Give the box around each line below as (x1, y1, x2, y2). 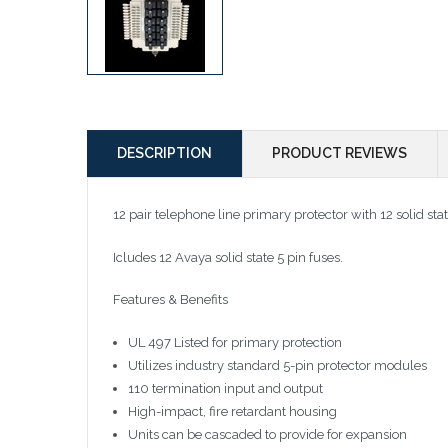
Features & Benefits (113, 292, 228, 308)
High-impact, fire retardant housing (127, 403, 337, 419)
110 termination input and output (127, 380, 323, 396)
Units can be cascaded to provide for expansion (127, 426, 407, 442)
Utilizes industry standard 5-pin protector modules (127, 357, 427, 373)
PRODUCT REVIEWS (272, 145, 407, 162)
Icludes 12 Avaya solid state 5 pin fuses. (113, 249, 343, 265)
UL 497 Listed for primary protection (127, 334, 342, 350)
